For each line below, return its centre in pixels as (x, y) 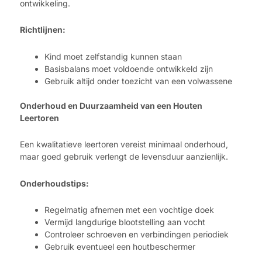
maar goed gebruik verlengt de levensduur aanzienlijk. (124, 157)
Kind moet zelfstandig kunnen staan (113, 56)
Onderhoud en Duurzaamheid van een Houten (111, 105)
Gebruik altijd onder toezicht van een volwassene (138, 81)
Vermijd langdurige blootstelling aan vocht (125, 222)
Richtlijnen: (43, 30)
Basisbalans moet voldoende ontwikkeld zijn (129, 68)
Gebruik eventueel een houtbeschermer (120, 247)
